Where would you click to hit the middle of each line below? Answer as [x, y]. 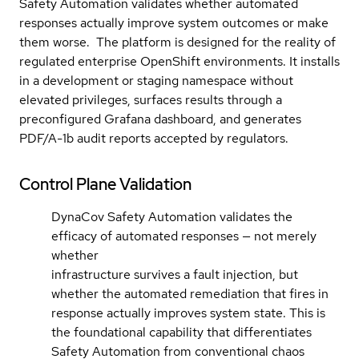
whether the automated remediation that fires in [190, 293]
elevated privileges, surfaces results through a [151, 99]
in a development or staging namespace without [156, 80]
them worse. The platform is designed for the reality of [177, 42]
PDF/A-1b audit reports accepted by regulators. [154, 138]
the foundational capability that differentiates [182, 332]
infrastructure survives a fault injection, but [175, 274]
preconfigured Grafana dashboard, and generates [160, 119]
